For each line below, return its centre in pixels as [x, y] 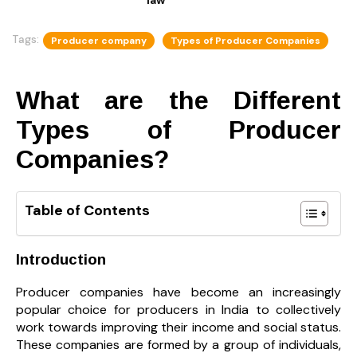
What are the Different [178, 100]
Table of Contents [87, 211]
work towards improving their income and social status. [178, 327]
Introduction [61, 260]
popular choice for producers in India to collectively [178, 309]
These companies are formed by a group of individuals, [178, 344]
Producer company [99, 40]
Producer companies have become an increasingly [178, 292]
